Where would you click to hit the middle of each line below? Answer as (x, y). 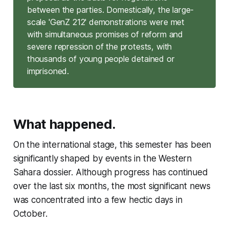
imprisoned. (48, 71)
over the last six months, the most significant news (112, 186)
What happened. (64, 124)
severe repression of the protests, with (99, 47)
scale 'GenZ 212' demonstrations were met (106, 22)
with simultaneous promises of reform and (105, 35)
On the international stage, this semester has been (112, 144)
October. (30, 213)
